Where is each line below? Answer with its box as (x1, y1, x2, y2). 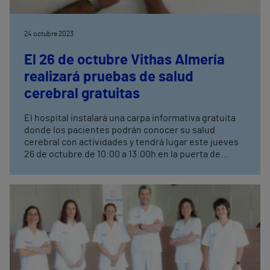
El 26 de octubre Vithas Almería (24, 53, 225, 68)
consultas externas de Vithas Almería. (24, 162, 183, 172)
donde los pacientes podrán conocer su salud (24, 125, 215, 136)
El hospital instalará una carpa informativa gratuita (24, 113, 236, 124)
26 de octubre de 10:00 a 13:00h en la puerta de (24, 149, 221, 160)
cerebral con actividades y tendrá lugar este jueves (24, 137, 239, 148)
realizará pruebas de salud (24, 70, 193, 85)
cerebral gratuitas (24, 87, 140, 102)
